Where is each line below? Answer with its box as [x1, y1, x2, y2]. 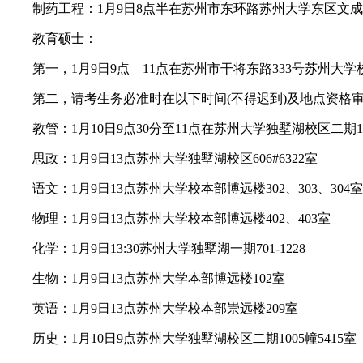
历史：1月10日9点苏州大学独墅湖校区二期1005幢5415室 [6, 331, 357, 345]
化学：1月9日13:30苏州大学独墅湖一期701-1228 [6, 241, 309, 255]
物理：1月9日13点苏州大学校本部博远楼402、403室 [6, 211, 331, 225]
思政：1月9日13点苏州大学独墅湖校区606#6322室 [6, 151, 318, 165]
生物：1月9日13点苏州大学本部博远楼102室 [6, 271, 285, 285]
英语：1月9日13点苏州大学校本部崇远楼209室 [6, 301, 298, 315]
